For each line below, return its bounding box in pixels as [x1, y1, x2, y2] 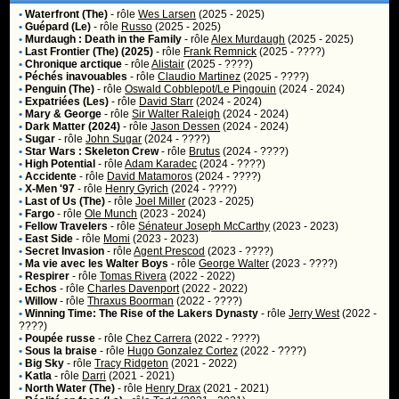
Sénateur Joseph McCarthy [138, 220, 271, 232]
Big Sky [25, 357, 65, 370]
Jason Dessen [151, 120, 221, 133]
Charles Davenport [87, 282, 180, 295]
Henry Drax [145, 382, 201, 395]
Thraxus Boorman [87, 295, 175, 307]
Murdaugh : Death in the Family [25, 33, 183, 45]
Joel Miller [135, 195, 186, 208]
